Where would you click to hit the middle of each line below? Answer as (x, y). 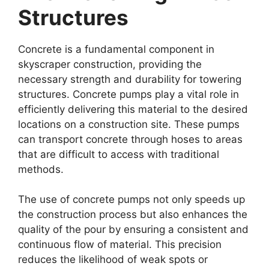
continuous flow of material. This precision (120, 244)
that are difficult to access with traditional (119, 154)
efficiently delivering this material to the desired (133, 109)
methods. (41, 169)
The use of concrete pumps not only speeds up (131, 199)
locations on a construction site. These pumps (129, 124)
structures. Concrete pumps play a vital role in (128, 94)
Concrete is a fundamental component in (116, 49)
